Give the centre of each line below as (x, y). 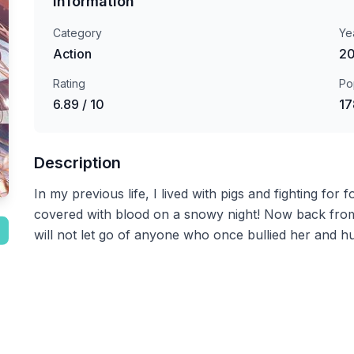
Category (77, 33)
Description (77, 163)
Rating (69, 83)
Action (72, 54)
